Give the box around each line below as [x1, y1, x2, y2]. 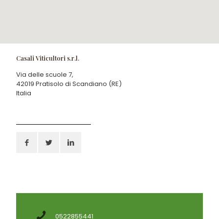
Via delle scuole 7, [16, 70, 73, 79]
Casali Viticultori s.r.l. [16, 54, 79, 62]
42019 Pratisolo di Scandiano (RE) [16, 79, 122, 88]
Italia [16, 88, 31, 98]
